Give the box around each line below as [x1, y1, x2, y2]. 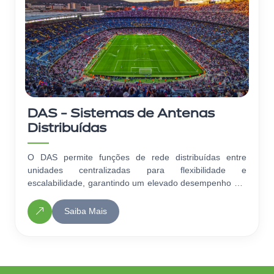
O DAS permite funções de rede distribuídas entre [28, 152, 246, 162]
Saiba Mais [64, 206, 107, 216]
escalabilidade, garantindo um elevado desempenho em [28, 177, 246, 188]
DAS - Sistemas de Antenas [28, 108, 215, 120]
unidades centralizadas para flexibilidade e [28, 165, 246, 175]
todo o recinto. [28, 190, 83, 201]
